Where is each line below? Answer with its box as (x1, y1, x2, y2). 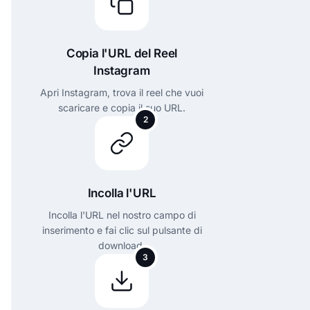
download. (98, 239, 145, 251)
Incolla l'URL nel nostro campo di (48, 208, 196, 221)
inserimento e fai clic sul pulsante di (42, 224, 202, 236)
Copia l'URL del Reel (66, 46, 178, 60)
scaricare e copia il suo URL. (58, 101, 185, 113)
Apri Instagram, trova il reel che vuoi (40, 86, 203, 98)
